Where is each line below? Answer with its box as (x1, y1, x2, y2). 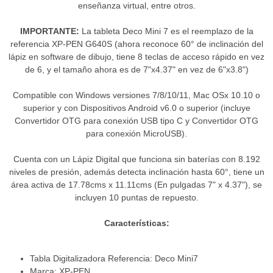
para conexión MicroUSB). (86, 129, 187, 139)
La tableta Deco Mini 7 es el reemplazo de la (79, 26, 253, 37)
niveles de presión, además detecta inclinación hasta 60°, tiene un (9, 167, 264, 177)
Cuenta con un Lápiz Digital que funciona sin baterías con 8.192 (13, 154, 260, 165)
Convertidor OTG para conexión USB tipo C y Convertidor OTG (15, 116, 258, 126)
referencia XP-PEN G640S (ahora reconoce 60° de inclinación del (10, 39, 263, 49)
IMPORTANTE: (19, 26, 79, 37)
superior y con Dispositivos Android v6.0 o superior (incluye (23, 103, 250, 113)
